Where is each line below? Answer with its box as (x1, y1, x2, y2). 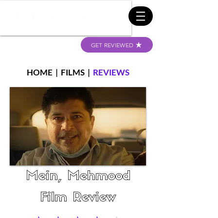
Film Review (40, 192, 116, 205)
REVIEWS (92, 67, 129, 77)
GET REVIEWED (91, 41, 134, 49)
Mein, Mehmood (25, 170, 130, 183)
